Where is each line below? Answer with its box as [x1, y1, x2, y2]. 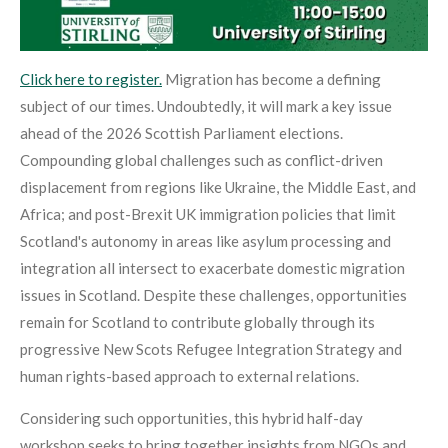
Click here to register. [20, 70, 162, 89]
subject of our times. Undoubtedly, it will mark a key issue [20, 97, 392, 116]
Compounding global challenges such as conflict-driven [20, 151, 383, 170]
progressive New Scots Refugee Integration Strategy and [20, 340, 402, 359]
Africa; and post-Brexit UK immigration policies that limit [20, 205, 396, 224]
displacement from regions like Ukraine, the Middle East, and [20, 178, 416, 197]
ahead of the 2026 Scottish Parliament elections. [20, 124, 343, 143]
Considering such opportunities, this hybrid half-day [20, 409, 363, 428]
